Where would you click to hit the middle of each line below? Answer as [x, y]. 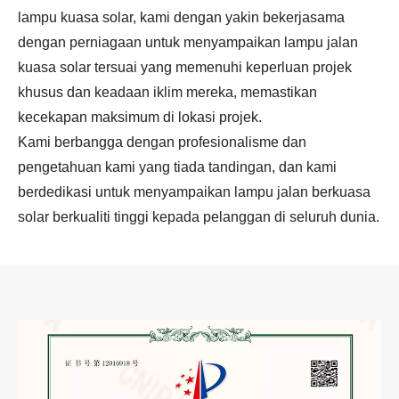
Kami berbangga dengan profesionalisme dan [162, 142]
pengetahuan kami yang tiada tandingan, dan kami [177, 167]
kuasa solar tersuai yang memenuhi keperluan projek [185, 67]
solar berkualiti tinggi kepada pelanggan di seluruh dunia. [199, 217]
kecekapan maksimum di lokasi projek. [140, 117]
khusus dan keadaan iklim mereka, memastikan [167, 92]
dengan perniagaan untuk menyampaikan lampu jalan [188, 42]
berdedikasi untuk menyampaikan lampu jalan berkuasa [194, 192]
